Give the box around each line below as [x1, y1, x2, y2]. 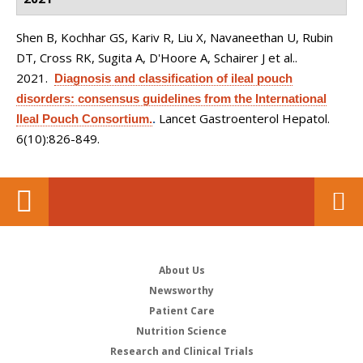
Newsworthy [149, 284, 214, 297]
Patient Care [148, 304, 215, 318]
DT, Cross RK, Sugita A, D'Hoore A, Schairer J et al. [16, 49, 295, 66]
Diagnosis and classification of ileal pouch [54, 71, 293, 85]
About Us [158, 263, 205, 277]
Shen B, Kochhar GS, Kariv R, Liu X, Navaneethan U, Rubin [16, 29, 333, 45]
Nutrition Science [136, 324, 227, 338]
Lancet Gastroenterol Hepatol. [159, 110, 330, 126]
